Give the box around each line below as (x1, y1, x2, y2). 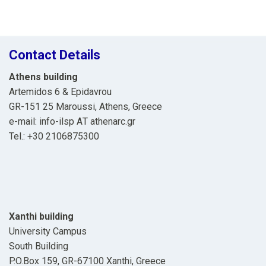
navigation (8, 9, 86, 28)
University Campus (9, 226, 87, 237)
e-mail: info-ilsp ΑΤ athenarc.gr (9, 116, 135, 127)
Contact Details (9, 47, 100, 62)
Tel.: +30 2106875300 (9, 131, 99, 142)
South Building (9, 240, 68, 252)
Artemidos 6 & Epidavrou (9, 86, 112, 97)
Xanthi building (9, 211, 74, 222)
